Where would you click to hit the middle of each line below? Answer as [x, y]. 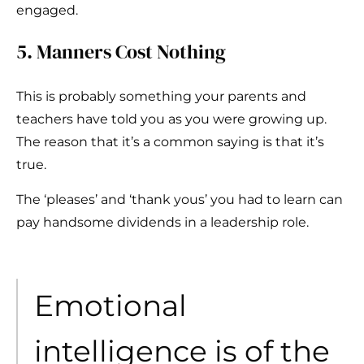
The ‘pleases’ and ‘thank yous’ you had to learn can [180, 200]
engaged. [47, 11]
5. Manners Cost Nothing [121, 52]
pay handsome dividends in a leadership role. [162, 223]
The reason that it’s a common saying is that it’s [170, 142]
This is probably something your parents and [161, 97]
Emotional [110, 306]
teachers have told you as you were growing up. [171, 119]
